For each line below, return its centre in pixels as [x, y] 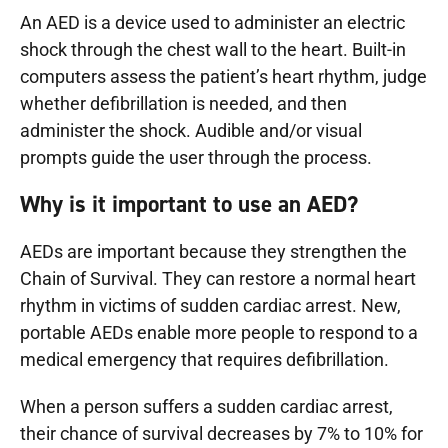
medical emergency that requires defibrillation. [204, 360]
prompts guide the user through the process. [196, 158]
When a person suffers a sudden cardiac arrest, [206, 407]
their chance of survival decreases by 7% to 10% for [221, 434]
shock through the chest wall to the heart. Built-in [213, 50]
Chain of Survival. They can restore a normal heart [218, 279]
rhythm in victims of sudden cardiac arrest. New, [210, 306]
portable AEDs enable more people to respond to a [219, 333]
